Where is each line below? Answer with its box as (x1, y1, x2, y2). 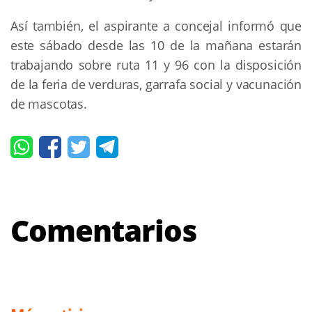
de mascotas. (10, 95, 87, 112)
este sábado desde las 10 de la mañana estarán (10, 36, 302, 54)
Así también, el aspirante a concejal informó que (10, 17, 302, 34)
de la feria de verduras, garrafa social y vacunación (10, 75, 302, 93)
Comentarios (10, 210, 196, 250)
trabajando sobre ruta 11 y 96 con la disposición (10, 56, 302, 73)
